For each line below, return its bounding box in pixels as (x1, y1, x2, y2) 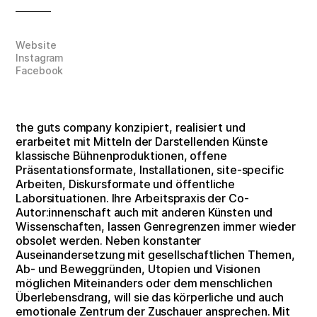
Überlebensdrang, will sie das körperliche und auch (16, 289, 284, 304)
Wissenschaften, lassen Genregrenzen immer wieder (16, 219, 296, 234)
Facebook (16, 64, 64, 77)
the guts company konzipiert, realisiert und (16, 120, 246, 134)
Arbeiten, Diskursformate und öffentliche (16, 176, 235, 191)
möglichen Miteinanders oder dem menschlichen (16, 275, 272, 290)
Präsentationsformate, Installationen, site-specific (16, 162, 284, 177)
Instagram (16, 52, 64, 64)
